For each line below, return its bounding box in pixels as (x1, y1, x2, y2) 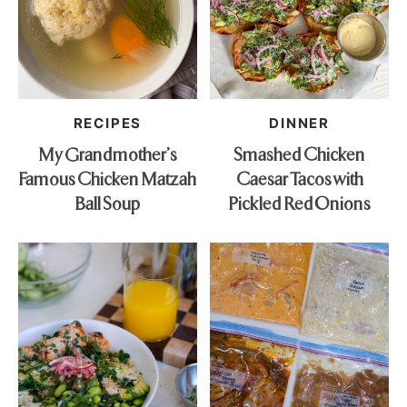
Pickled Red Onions (228, 191, 371, 214)
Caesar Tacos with (235, 166, 363, 190)
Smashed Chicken (233, 142, 366, 165)
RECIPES (73, 114, 143, 132)
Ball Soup (74, 191, 141, 214)
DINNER (269, 114, 330, 132)
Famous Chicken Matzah (18, 166, 197, 190)
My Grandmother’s (37, 142, 177, 165)
